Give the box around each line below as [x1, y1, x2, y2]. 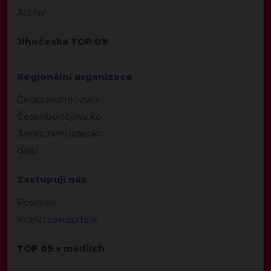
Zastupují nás [17, 174, 87, 186]
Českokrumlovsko [17, 94, 99, 106]
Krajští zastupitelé [17, 214, 98, 226]
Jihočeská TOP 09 [17, 36, 107, 48]
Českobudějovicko [17, 111, 102, 123]
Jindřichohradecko [17, 128, 103, 140]
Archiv [17, 7, 45, 19]
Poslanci [17, 197, 55, 209]
